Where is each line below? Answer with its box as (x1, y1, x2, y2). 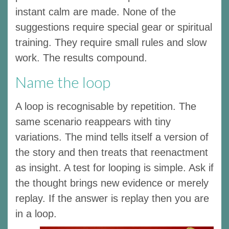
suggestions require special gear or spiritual (15, 21, 212, 33)
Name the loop (15, 72, 110, 91)
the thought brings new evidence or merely (15, 177, 209, 189)
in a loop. (15, 208, 57, 219)
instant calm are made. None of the (15, 6, 176, 17)
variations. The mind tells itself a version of (15, 131, 209, 143)
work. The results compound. (15, 52, 147, 63)
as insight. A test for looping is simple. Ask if (15, 162, 214, 173)
